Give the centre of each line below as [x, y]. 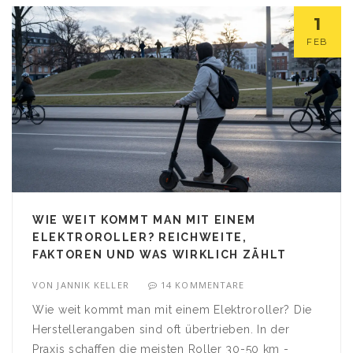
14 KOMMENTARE [203, 284]
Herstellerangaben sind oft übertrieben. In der [161, 329]
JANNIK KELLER [93, 284]
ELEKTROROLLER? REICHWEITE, [140, 237]
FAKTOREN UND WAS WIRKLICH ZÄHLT [160, 254]
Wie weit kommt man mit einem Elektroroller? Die [172, 309]
